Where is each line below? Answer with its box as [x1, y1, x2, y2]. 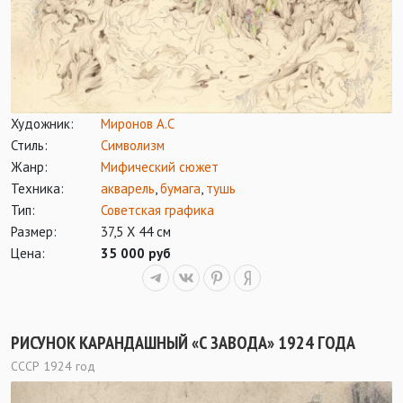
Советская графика [101, 201, 214, 219]
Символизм [101, 137, 165, 155]
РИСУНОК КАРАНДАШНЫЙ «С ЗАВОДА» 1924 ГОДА [11, 331, 355, 355]
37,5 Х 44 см [101, 223, 171, 241]
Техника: [11, 180, 64, 198]
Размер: [11, 223, 57, 241]
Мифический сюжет [101, 158, 219, 176]
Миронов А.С [101, 115, 175, 133]
